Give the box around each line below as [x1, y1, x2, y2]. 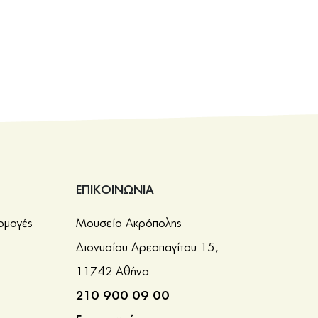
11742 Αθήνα [75, 265, 149, 278]
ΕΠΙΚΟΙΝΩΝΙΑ [75, 184, 154, 196]
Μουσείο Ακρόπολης [75, 217, 182, 229]
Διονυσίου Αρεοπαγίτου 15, [75, 241, 219, 253]
